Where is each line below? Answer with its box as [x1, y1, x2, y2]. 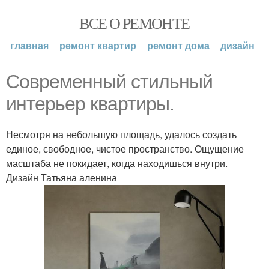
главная [10, 38, 49, 52]
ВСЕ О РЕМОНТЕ [79, 13, 190, 33]
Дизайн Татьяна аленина [6, 171, 117, 184]
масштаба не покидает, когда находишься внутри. [6, 156, 228, 170]
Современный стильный [6, 71, 213, 92]
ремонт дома [147, 38, 210, 52]
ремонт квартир [59, 38, 136, 52]
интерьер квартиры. [6, 93, 174, 115]
